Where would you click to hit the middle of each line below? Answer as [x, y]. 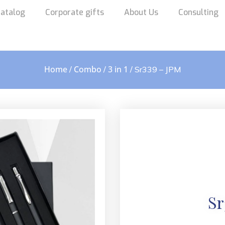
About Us [141, 12]
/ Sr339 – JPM [154, 69]
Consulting [198, 12]
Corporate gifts [75, 12]
